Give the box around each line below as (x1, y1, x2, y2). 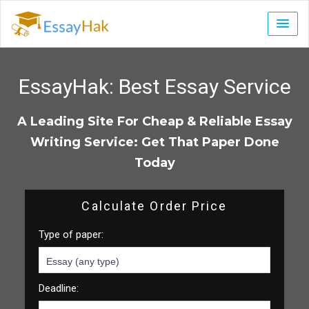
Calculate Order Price (81, 199, 228, 214)
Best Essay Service (118, 74, 291, 99)
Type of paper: (38, 228, 103, 241)
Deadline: (38, 282, 79, 295)
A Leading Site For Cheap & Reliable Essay (17, 114, 292, 130)
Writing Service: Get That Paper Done (30, 134, 279, 150)
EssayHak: (18, 74, 119, 99)
